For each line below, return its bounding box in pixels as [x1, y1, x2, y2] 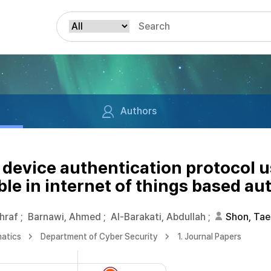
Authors [120, 105, 157, 117]
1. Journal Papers [177, 232, 241, 241]
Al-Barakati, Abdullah [111, 211, 206, 223]
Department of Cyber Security [41, 232, 158, 241]
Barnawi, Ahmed [28, 211, 101, 223]
